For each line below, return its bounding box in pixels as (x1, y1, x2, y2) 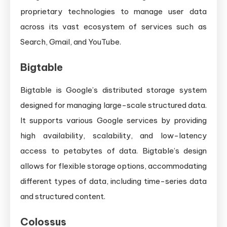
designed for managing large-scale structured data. (20, 100, 207, 110)
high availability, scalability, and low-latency (20, 130, 207, 140)
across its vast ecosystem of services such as (20, 21, 207, 31)
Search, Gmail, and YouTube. (20, 36, 121, 47)
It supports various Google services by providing (20, 115, 207, 125)
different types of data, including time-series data (20, 176, 207, 186)
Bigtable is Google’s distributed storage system (20, 85, 207, 95)
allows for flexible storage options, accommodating (20, 161, 207, 171)
